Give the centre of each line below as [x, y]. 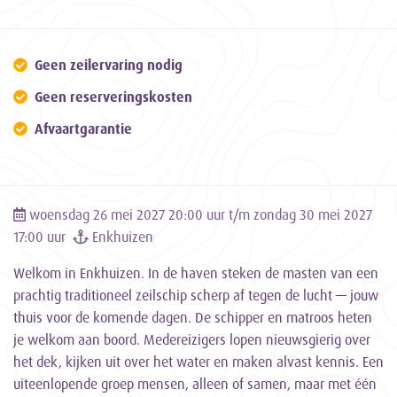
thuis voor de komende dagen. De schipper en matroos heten [193, 317]
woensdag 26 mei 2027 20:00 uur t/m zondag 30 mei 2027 [199, 214]
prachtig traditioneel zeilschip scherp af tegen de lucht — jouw [196, 295]
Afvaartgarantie [83, 128]
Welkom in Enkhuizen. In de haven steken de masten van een [196, 273]
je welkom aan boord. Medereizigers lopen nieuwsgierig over [192, 339]
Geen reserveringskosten [113, 97]
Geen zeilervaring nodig [109, 65]
